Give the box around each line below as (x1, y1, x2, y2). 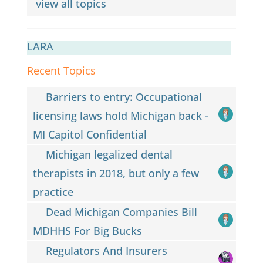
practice (32, 184, 73, 199)
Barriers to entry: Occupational (46, 89, 203, 104)
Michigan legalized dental (46, 147, 173, 161)
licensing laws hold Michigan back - (32, 108, 208, 123)
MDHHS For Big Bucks (32, 223, 142, 238)
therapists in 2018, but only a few (32, 166, 199, 180)
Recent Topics (26, 63, 96, 77)
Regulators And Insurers (46, 243, 168, 258)
